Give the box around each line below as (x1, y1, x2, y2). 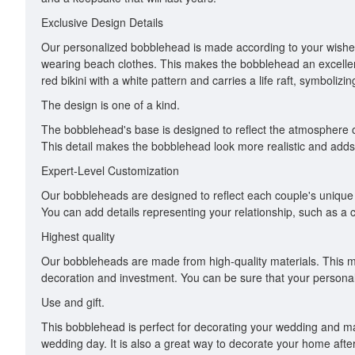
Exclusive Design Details (41, 14, 163, 30)
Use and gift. (41, 294, 105, 310)
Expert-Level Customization (41, 162, 179, 178)
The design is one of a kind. (41, 97, 180, 113)
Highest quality (41, 228, 115, 244)
